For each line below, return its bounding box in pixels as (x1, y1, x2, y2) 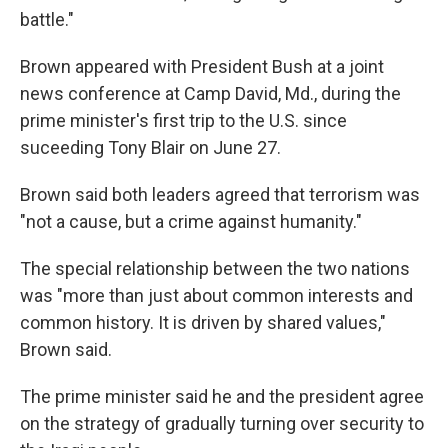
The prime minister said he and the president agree (20, 385, 424, 407)
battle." (20, 8, 74, 30)
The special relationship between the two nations (20, 257, 410, 279)
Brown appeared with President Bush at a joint (20, 55, 384, 77)
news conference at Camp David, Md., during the (20, 82, 401, 104)
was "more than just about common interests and (20, 284, 413, 306)
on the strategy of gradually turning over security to (20, 412, 424, 434)
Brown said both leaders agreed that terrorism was (20, 183, 420, 205)
